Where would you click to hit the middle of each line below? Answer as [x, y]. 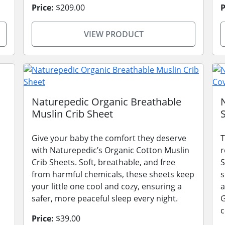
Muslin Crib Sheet [72, 114]
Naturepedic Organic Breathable [106, 102]
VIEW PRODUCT [114, 34]
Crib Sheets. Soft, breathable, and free [103, 162]
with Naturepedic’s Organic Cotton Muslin [110, 150]
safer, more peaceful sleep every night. [105, 198]
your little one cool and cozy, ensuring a [107, 186]
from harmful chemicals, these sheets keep [113, 174]
